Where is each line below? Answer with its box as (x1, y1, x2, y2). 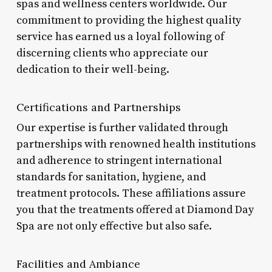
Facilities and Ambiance (16, 256, 140, 271)
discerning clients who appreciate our (16, 46, 208, 60)
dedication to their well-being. (16, 62, 169, 76)
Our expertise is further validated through (16, 120, 228, 135)
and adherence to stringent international (16, 153, 222, 168)
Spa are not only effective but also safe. (16, 219, 212, 233)
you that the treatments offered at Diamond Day (16, 202, 254, 217)
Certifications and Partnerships (16, 100, 181, 114)
